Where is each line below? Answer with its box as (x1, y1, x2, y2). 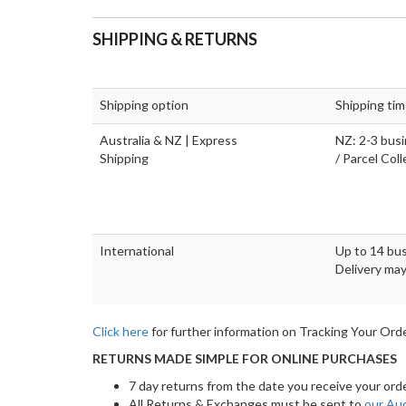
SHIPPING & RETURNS (92, 29, 257, 50)
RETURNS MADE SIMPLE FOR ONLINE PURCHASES (92, 351, 400, 367)
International (100, 243, 174, 259)
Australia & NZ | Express (100, 132, 237, 149)
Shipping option (100, 97, 188, 113)
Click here (92, 324, 149, 340)
